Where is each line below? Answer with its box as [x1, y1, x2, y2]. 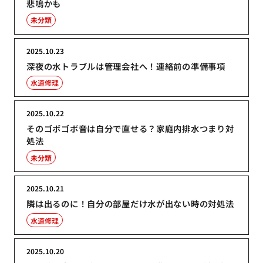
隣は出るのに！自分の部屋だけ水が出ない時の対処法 [26, 197, 234, 210]
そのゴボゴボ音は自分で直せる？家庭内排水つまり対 [26, 122, 234, 135]
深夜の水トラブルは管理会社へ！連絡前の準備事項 [26, 59, 225, 72]
